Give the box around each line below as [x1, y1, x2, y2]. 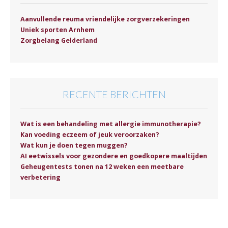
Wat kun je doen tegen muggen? [20, 140, 128, 150]
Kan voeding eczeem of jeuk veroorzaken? [20, 130, 159, 139]
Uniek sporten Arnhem [20, 25, 95, 34]
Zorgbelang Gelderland [20, 36, 97, 45]
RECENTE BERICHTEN [62, 88, 166, 100]
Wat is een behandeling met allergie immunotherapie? [20, 119, 201, 128]
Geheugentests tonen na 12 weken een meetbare [20, 162, 184, 171]
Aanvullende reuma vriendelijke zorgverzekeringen [20, 14, 190, 23]
